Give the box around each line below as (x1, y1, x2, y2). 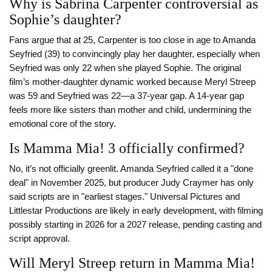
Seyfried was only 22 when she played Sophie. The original (9, 63, 241, 73)
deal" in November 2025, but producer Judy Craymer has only (9, 178, 254, 188)
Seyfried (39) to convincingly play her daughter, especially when (9, 49, 260, 59)
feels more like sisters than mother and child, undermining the (9, 105, 251, 115)
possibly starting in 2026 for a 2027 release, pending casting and (9, 220, 262, 230)
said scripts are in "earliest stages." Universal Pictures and (9, 192, 240, 202)
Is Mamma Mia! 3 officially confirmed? (9, 140, 245, 157)
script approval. (9, 234, 70, 244)
